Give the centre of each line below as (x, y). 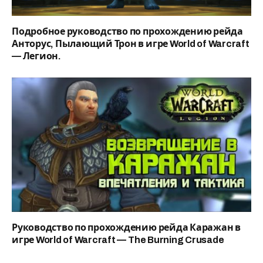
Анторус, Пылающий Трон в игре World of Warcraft (131, 43)
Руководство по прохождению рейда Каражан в (126, 228)
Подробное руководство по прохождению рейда (127, 31)
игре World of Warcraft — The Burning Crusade (118, 240)
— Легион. (36, 56)
